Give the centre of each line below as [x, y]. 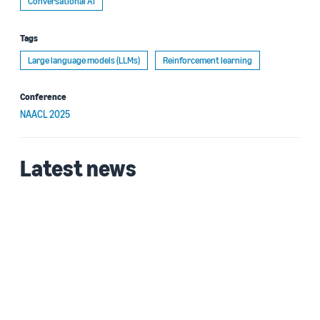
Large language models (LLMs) [84, 60]
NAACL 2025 [45, 114]
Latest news [78, 168]
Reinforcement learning [207, 60]
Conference [43, 96]
